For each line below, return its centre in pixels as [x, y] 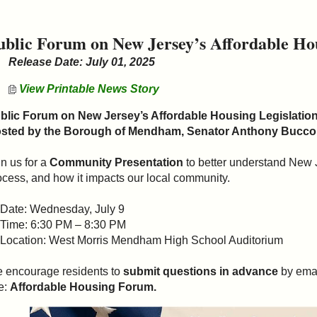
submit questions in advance [201, 271]
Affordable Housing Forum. [82, 287]
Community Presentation [117, 162]
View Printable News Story [88, 88]
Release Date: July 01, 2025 [82, 62]
